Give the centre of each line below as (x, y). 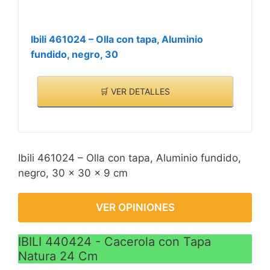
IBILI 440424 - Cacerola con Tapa (115, 242)
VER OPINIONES (135, 208)
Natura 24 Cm (58, 256)
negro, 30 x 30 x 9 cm (73, 173)
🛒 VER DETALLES (135, 91)
